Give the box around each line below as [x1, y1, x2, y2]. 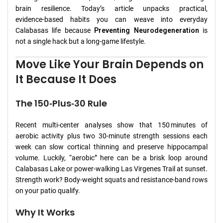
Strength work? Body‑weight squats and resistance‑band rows [15, 175, 208, 184]
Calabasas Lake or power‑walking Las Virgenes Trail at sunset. [15, 164, 208, 173]
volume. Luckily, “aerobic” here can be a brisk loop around [15, 153, 208, 162]
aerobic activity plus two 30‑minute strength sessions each [15, 131, 208, 140]
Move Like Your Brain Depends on [15, 56, 204, 72]
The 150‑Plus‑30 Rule [15, 97, 107, 110]
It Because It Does [15, 71, 116, 87]
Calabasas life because [15, 26, 95, 34]
